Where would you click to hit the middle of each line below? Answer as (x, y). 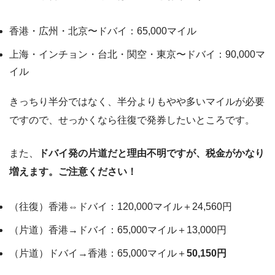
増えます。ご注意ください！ (73, 171)
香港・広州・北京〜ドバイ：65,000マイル (103, 31)
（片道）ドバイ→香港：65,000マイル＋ (98, 254)
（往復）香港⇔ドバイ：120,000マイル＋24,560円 (121, 207)
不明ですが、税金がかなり (206, 153)
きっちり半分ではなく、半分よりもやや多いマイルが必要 (137, 102)
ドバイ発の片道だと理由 (93, 153)
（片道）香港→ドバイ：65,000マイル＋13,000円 (118, 230)
